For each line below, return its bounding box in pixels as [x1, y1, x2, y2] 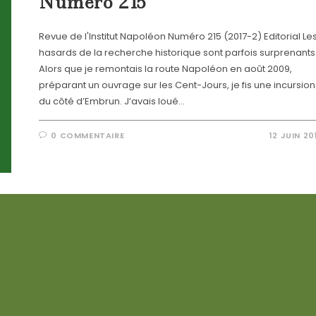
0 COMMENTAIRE [51, 129, 125, 141]
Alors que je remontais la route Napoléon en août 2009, [38, 61, 292, 75]
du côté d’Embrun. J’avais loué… [38, 94, 185, 108]
